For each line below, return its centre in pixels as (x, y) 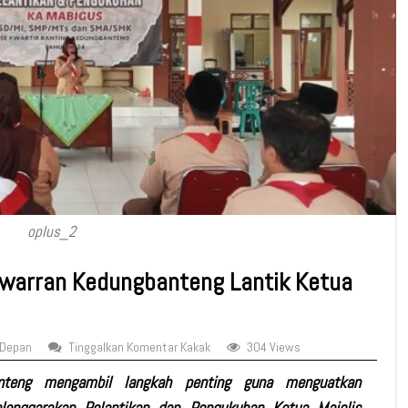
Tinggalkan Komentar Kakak (139, 347)
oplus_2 (51, 231)
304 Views (274, 347)
